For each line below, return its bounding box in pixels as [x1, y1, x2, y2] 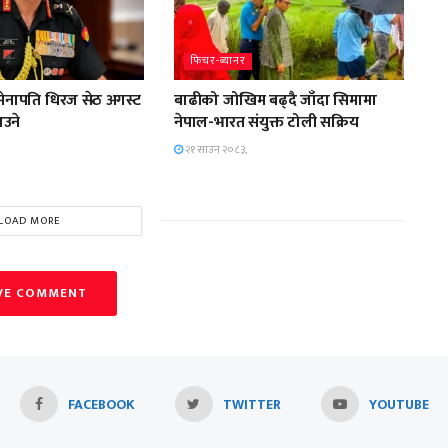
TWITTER [222, 392, 281, 416]
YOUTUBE [368, 392, 429, 416]
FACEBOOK [67, 392, 135, 416]
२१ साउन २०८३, [182, 140, 247, 159]
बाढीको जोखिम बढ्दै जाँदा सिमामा [173, 86, 377, 114]
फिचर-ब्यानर [189, 51, 246, 70]
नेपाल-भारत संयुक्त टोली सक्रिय [173, 108, 359, 136]
